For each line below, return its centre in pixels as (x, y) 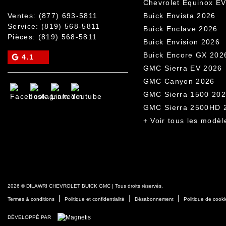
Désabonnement (154, 199)
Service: (24, 26)
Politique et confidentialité (95, 199)
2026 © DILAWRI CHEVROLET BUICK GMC (59, 186)
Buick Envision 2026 (182, 42)
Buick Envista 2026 (179, 16)
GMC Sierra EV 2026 (183, 68)
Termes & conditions (31, 199)
